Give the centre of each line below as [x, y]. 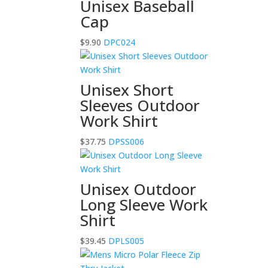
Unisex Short [127, 89]
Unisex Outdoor [138, 189]
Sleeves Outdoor [140, 105]
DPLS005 [125, 240]
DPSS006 [125, 141]
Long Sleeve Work [144, 204]
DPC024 [118, 42]
